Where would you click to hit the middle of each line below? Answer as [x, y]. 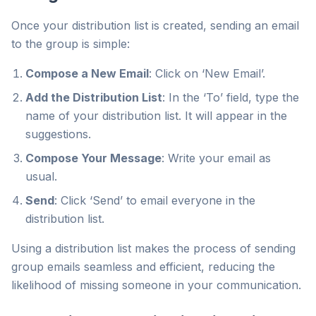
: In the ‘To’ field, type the [231, 97]
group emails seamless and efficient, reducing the [143, 267]
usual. [41, 176]
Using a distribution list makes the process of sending [153, 248]
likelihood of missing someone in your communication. [156, 285]
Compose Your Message [93, 158]
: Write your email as [216, 158]
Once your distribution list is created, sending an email [155, 25]
